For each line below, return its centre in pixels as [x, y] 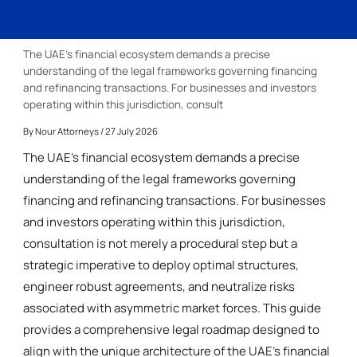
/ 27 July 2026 [129, 131]
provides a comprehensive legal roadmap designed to [172, 329]
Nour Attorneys [67, 131]
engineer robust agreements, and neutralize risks [159, 286]
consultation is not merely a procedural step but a [161, 243]
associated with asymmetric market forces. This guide [173, 308]
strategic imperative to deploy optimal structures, [161, 265]
